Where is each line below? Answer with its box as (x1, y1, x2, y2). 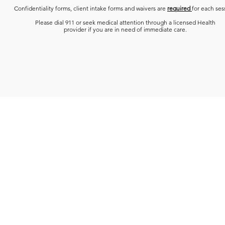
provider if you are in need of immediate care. (64, 25, 187, 33)
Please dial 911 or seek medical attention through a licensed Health (35, 18, 215, 26)
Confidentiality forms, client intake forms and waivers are (14, 4, 167, 12)
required (167, 4, 192, 12)
